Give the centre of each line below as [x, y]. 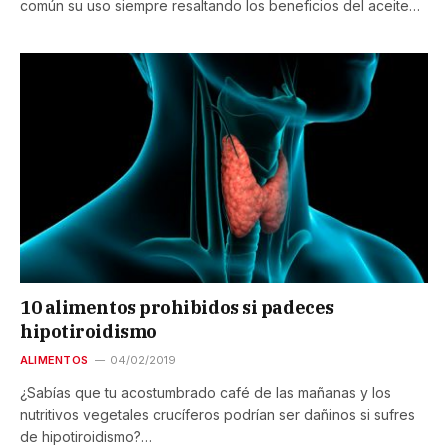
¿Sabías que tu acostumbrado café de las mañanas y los [205, 392]
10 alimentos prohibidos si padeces [177, 307]
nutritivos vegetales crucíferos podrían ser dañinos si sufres [217, 414]
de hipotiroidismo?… [86, 436]
